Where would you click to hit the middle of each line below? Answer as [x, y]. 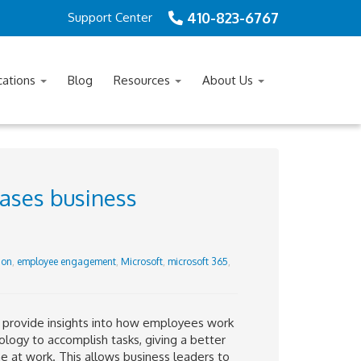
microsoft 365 [197, 261]
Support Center [110, 17]
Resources [143, 80]
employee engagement [66, 261]
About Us [229, 80]
